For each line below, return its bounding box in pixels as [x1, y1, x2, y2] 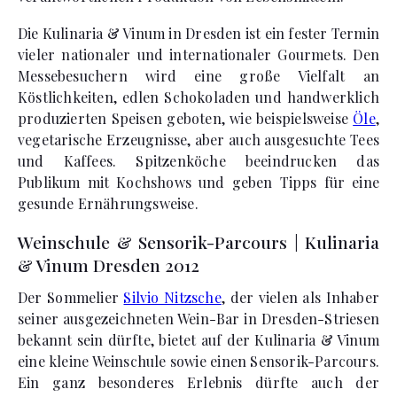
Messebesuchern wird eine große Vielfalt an [18, 66, 379, 85]
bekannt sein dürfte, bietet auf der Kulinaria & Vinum [18, 331, 379, 349]
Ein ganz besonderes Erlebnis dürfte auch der [18, 373, 379, 392]
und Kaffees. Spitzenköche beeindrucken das [18, 152, 379, 170]
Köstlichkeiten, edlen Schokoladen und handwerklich [18, 88, 379, 106]
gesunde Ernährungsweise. [18, 194, 198, 213]
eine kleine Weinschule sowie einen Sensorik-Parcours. [18, 352, 379, 370]
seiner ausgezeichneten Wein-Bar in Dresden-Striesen [18, 309, 379, 328]
